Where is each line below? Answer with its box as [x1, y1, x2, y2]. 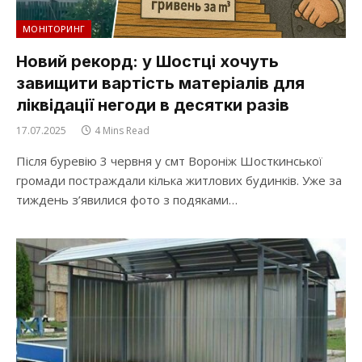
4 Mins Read [95, 124, 149, 137]
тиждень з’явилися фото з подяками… [16, 192, 238, 208]
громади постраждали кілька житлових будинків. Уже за [16, 172, 342, 188]
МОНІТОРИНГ [23, 23, 86, 35]
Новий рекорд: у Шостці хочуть [16, 52, 279, 71]
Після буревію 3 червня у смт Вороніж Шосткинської [16, 153, 322, 169]
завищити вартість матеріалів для [16, 74, 305, 93]
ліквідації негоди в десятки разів [16, 95, 289, 115]
